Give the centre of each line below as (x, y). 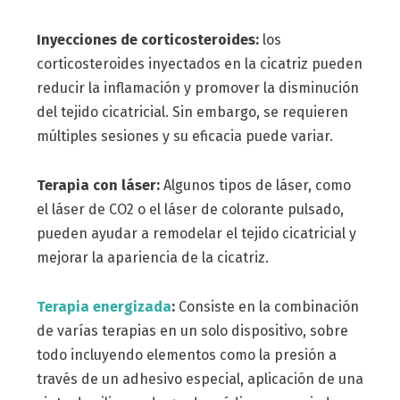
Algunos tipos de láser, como (255, 185)
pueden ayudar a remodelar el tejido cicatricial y (196, 233)
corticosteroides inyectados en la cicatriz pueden (199, 64)
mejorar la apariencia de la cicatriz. (152, 257)
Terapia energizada (104, 306)
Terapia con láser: (98, 185)
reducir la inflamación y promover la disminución (197, 88)
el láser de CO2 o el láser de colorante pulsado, (190, 209)
